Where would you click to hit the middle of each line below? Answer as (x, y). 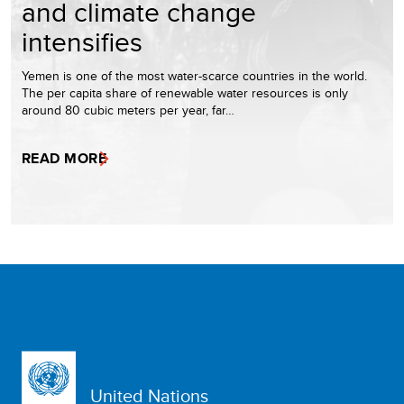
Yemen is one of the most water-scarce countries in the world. (194, 75)
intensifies (82, 41)
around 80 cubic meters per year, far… (128, 110)
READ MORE (64, 158)
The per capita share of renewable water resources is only (185, 92)
